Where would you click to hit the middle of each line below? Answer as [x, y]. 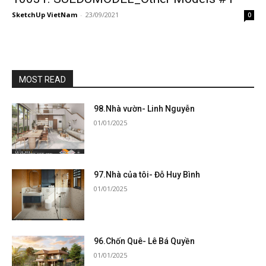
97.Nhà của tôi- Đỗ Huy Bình [147, 175]
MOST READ [42, 79]
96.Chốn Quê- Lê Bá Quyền [145, 241]
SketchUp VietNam [45, 14]
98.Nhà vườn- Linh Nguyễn [145, 108]
